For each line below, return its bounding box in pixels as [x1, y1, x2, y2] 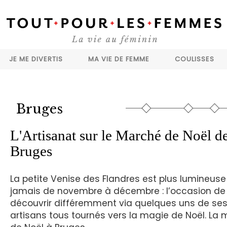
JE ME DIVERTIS [9, 54, 63, 64]
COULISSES [175, 54, 214, 64]
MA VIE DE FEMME [88, 54, 149, 64]
